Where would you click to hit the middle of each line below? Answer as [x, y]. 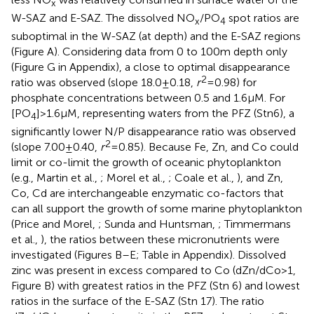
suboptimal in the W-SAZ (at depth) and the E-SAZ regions [156, 36]
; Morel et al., [134, 178]
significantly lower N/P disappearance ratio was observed [153, 132]
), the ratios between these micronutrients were [160, 240]
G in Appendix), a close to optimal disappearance [169, 67]
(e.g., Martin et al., [56, 178]
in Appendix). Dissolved [229, 255]
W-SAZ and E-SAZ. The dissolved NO [103, 18]
